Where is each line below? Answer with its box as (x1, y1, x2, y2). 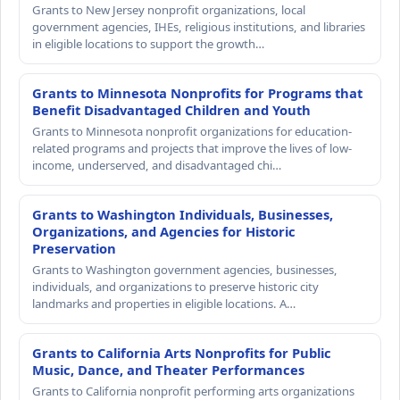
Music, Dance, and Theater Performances (32, 361, 304, 379)
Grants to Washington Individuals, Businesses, (32, 205, 333, 224)
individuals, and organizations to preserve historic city (32, 279, 319, 296)
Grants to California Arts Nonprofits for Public (32, 344, 331, 362)
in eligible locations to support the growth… (32, 36, 264, 53)
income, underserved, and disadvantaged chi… (32, 157, 281, 174)
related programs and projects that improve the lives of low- (32, 140, 352, 157)
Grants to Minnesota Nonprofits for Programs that (32, 84, 362, 103)
